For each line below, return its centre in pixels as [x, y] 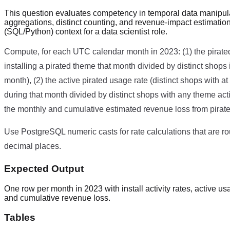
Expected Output [44, 168]
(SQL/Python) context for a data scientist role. [86, 32]
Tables [20, 218]
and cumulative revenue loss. [57, 198]
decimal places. [33, 146]
